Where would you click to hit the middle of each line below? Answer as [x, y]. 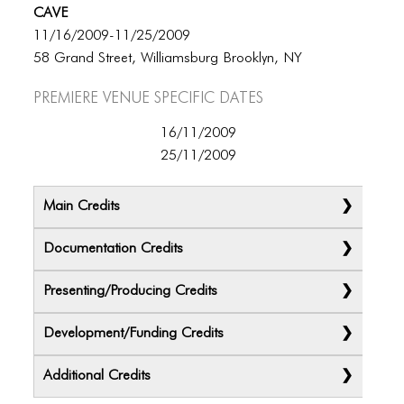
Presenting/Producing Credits [131, 291]
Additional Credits [97, 376]
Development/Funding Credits [134, 334]
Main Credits [82, 207]
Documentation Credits [114, 249]
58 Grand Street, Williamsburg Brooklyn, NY [168, 59]
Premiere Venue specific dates [149, 96]
